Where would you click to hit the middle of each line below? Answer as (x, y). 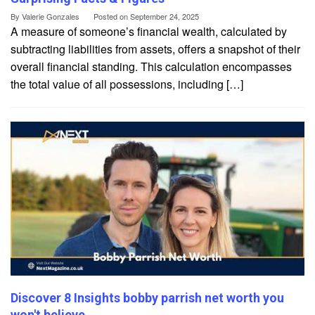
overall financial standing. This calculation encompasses (151, 66)
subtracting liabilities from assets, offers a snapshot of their (155, 49)
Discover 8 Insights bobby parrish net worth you (147, 297)
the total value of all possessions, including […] (127, 84)
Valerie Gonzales (51, 16)
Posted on (112, 16)
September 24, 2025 (165, 16)
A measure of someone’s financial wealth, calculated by (149, 31)
